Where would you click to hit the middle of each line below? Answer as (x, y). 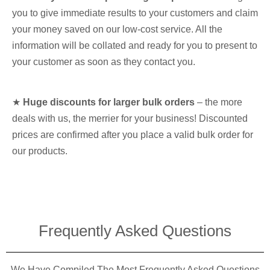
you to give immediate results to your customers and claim (135, 13)
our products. (40, 151)
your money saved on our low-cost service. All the (117, 29)
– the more (218, 102)
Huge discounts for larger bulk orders (109, 102)
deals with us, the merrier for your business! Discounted (130, 118)
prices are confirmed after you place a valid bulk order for (133, 134)
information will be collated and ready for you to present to (135, 45)
